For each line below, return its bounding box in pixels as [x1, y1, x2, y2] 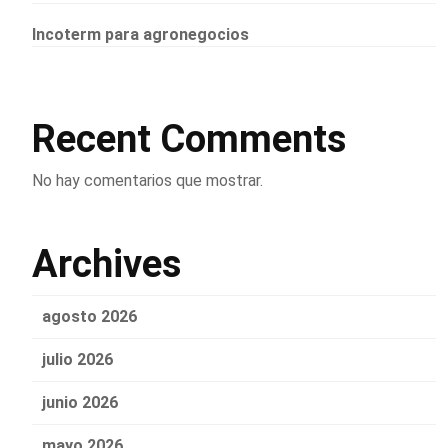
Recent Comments [32, 116, 346, 161]
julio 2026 [42, 349, 113, 369]
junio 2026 [42, 392, 118, 412]
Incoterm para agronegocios [32, 24, 249, 44]
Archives [32, 241, 181, 286]
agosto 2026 [42, 306, 137, 326]
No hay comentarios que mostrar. [32, 170, 263, 190]
